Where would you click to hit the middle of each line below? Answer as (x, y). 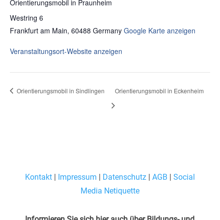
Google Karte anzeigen (160, 31)
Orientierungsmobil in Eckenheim (159, 90)
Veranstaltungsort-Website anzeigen (66, 51)
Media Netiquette (110, 191)
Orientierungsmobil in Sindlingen (60, 90)
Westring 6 (27, 18)
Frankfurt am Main (39, 31)
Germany (107, 31)
